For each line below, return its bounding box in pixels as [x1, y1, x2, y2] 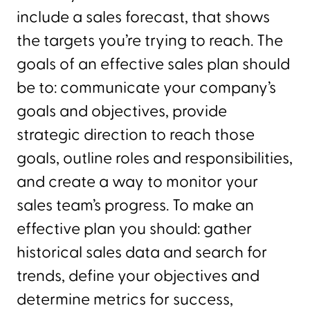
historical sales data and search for [17, 241, 267, 263]
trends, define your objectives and [17, 265, 259, 286]
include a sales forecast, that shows [17, 6, 270, 28]
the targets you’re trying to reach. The [17, 30, 283, 51]
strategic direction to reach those [17, 124, 255, 145]
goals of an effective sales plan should [17, 53, 290, 75]
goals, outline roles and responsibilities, [17, 147, 293, 169]
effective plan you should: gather [17, 218, 252, 239]
